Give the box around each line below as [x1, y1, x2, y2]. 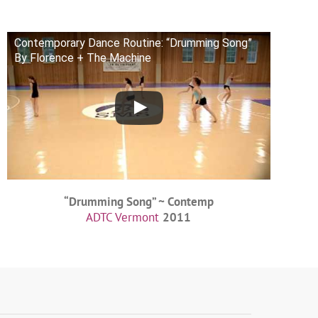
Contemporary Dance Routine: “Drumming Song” [13, 35, 252, 50]
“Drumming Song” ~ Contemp [63, 194, 214, 210]
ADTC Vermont [86, 209, 160, 226]
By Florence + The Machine [13, 50, 151, 65]
